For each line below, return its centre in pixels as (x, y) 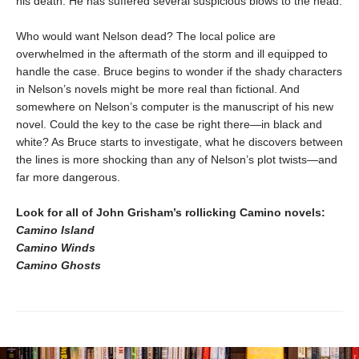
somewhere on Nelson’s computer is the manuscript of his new (175, 106)
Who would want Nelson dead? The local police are (146, 36)
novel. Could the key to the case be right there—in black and (169, 124)
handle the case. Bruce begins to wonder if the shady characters (179, 71)
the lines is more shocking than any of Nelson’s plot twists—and (177, 159)
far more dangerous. (68, 177)
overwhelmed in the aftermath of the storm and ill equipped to (172, 53)
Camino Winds (56, 247)
